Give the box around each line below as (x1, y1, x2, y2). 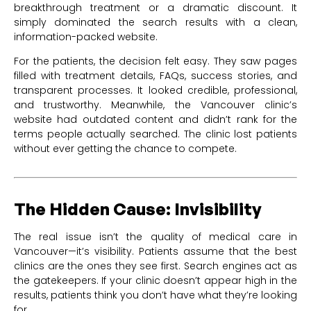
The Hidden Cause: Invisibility (14, 198, 262, 219)
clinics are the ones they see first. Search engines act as (14, 258, 297, 273)
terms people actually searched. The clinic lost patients (14, 126, 297, 141)
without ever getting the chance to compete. (14, 141, 237, 155)
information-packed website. (14, 29, 158, 44)
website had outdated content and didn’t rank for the (14, 112, 297, 126)
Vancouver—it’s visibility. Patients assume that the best (14, 244, 297, 258)
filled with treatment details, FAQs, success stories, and (14, 68, 297, 83)
